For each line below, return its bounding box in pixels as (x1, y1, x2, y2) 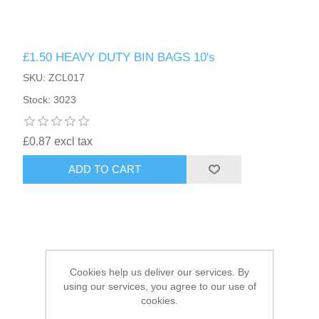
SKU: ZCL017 (23, 71, 85, 83)
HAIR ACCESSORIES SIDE (32, 29, 166, 41)
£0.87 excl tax (23, 135, 93, 147)
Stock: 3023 (23, 93, 77, 105)
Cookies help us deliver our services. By (70, 266, 249, 278)
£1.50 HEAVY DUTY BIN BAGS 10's (23, 50, 216, 64)
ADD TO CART (68, 163, 142, 176)
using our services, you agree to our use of (63, 281, 256, 292)
